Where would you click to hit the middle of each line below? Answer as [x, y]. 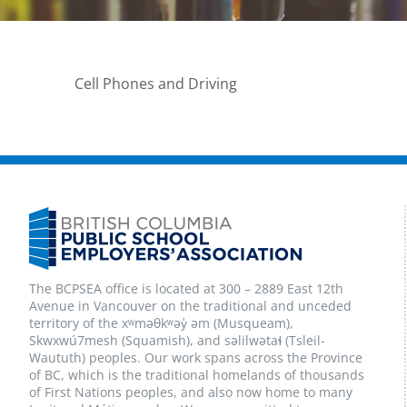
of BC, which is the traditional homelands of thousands [196, 375]
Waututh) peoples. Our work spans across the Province [195, 357]
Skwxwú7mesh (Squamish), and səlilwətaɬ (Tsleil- [177, 340]
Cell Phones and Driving [156, 84]
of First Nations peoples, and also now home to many [190, 392]
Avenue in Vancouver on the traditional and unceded [190, 306]
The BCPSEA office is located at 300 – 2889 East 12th [186, 288]
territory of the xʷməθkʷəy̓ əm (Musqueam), [161, 323]
